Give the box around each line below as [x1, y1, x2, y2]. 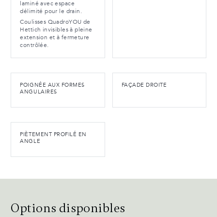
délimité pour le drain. [20, 7, 82, 15]
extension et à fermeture [20, 33, 90, 42]
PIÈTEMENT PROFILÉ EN [20, 131, 87, 139]
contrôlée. [20, 41, 49, 49]
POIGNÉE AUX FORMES [20, 81, 85, 89]
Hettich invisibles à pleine [20, 26, 93, 34]
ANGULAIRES [20, 88, 57, 96]
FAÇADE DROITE [121, 81, 167, 89]
